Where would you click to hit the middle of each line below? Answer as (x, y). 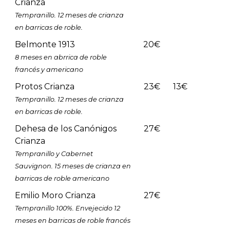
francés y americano (49, 69)
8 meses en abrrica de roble (61, 57)
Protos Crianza (44, 86)
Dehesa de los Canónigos (65, 128)
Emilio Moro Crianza (55, 195)
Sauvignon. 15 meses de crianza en (73, 166)
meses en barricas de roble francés (72, 220)
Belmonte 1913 (45, 44)
